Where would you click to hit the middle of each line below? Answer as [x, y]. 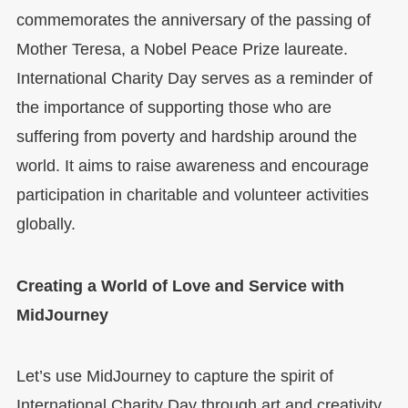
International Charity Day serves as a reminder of [194, 78]
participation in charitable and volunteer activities [192, 194]
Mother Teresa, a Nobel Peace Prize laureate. [182, 49]
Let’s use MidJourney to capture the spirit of [174, 377]
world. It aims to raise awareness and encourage [192, 165]
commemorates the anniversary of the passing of [193, 20]
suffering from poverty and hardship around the [186, 136]
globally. [46, 224]
